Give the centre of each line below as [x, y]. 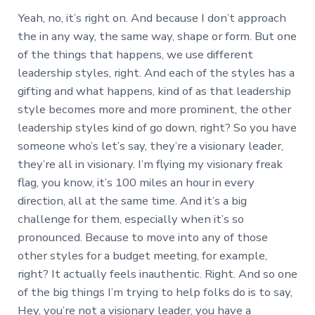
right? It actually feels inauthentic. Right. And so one [157, 274]
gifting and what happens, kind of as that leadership [154, 91]
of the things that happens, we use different [135, 55]
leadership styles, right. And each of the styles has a [156, 73]
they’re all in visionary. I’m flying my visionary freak [150, 165]
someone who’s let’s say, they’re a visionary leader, [150, 146]
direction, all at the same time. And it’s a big [132, 201]
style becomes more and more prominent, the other [154, 110]
